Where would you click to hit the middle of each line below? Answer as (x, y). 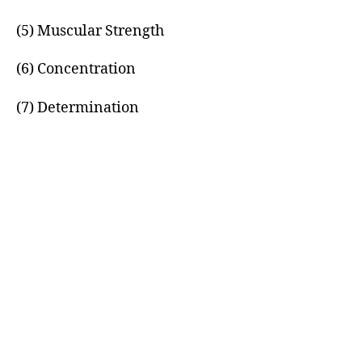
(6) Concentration (76, 69)
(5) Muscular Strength (90, 31)
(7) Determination (78, 107)
